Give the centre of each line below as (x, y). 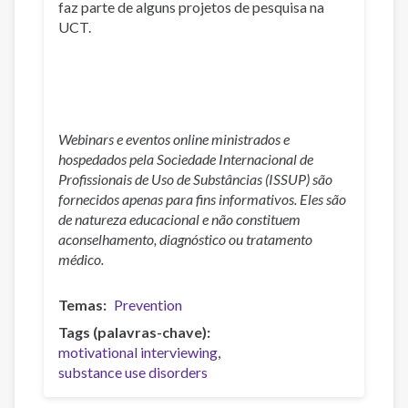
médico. (81, 260)
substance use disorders (133, 372)
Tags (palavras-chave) (133, 331)
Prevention (148, 304)
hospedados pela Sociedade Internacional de (186, 159)
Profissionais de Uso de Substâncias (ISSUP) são (195, 179)
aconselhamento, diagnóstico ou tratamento (185, 240)
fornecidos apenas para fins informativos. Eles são (202, 199)
